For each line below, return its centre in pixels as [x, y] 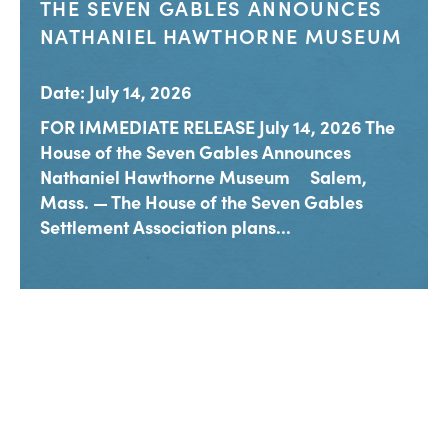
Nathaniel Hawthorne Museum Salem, [203, 177]
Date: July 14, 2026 [116, 92]
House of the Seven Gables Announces [195, 152]
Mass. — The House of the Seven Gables [201, 202]
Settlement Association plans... [165, 227]
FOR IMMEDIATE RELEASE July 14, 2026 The [217, 127]
